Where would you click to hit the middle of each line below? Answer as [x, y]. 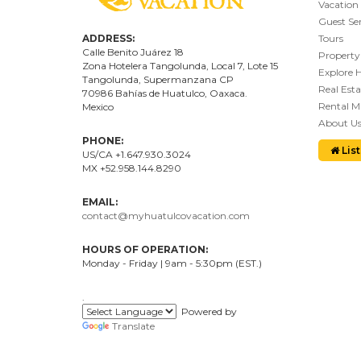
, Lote [256, 66]
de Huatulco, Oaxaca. [197, 93]
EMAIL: [100, 202]
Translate [133, 326]
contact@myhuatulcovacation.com [166, 216]
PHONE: [103, 141]
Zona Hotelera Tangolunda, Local [160, 66]
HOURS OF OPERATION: [145, 250]
